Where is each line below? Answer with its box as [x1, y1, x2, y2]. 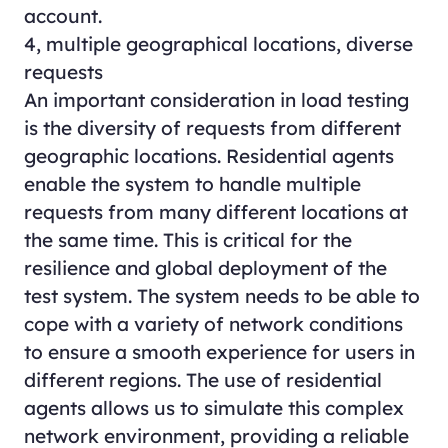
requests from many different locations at [23, 200, 408, 225]
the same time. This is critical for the [23, 228, 352, 253]
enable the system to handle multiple [23, 172, 361, 197]
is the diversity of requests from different [23, 116, 401, 141]
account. [23, 4, 102, 29]
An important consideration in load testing [23, 88, 409, 113]
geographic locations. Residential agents [23, 144, 394, 169]
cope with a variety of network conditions [23, 312, 403, 337]
